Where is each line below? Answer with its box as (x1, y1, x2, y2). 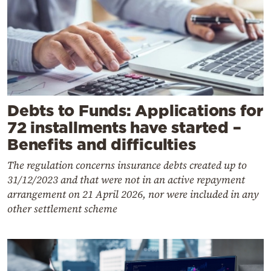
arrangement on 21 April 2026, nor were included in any (7, 187, 259, 202)
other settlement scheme (7, 201, 117, 217)
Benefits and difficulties (7, 135, 196, 154)
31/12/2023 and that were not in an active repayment (7, 172, 245, 188)
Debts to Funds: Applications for (7, 102, 263, 120)
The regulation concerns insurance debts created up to (7, 158, 247, 173)
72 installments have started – (7, 119, 241, 137)
